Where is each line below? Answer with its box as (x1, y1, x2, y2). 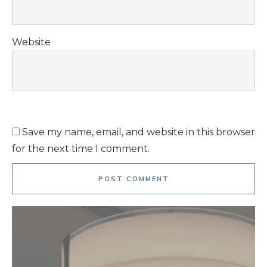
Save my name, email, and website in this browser (22, 126, 255, 138)
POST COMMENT (98, 175, 169, 184)
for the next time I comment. (12, 143, 150, 155)
